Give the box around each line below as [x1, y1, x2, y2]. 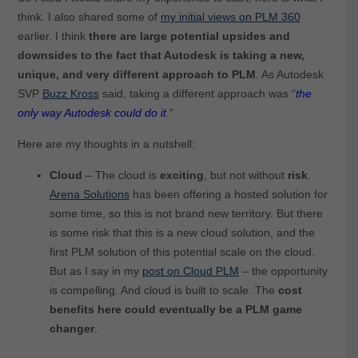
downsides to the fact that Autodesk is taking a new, [17, 48, 304, 62]
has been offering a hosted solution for [129, 187, 328, 201]
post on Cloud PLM [141, 264, 239, 277]
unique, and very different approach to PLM [17, 67, 256, 81]
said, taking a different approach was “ [98, 86, 296, 100]
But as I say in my [49, 264, 142, 277]
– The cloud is [82, 168, 160, 181]
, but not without [203, 168, 288, 181]
